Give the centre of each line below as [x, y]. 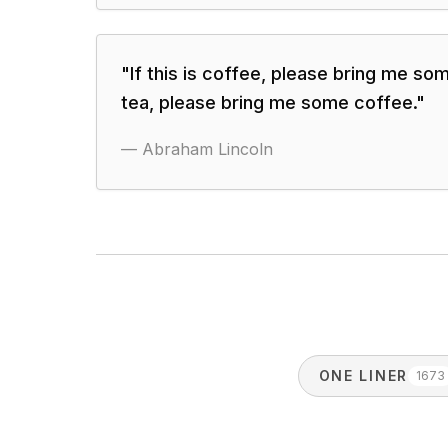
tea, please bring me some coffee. [268, 102]
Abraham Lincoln [207, 149]
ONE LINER [363, 375]
